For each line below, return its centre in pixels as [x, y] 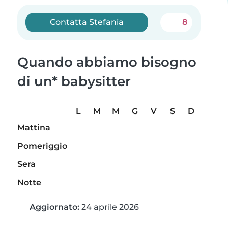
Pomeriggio [42, 146]
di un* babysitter [74, 81]
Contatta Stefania [87, 22]
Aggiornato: [54, 207]
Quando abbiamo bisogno [107, 62]
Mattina [34, 128]
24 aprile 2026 [109, 207]
